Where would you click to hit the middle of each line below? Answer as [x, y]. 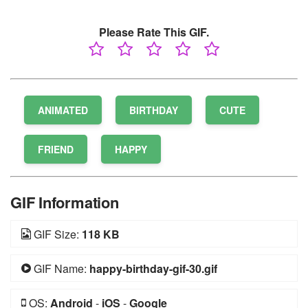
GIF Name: [60, 269]
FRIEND [56, 150]
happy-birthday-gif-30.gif [153, 269]
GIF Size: [56, 234]
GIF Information [65, 202]
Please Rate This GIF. [154, 32]
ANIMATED [63, 110]
